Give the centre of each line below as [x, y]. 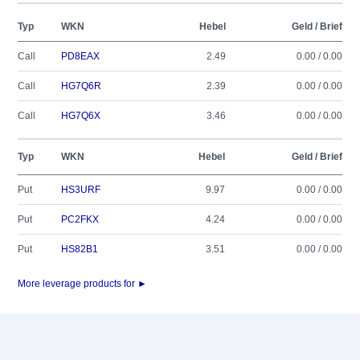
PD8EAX [80, 56]
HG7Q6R [81, 86]
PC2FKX [80, 219]
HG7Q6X [81, 116]
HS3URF [81, 190]
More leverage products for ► [82, 284]
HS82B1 [80, 249]
